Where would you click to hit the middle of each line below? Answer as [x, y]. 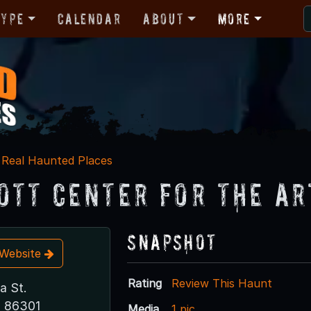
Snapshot [172, 242]
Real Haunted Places [57, 160]
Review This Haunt [222, 283]
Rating [145, 283]
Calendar [90, 18]
